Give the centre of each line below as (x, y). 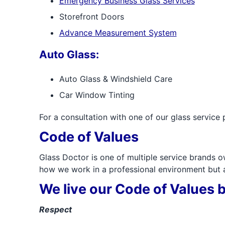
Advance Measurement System (118, 33)
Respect (55, 209)
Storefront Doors (91, 17)
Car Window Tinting (97, 95)
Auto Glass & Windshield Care (116, 79)
